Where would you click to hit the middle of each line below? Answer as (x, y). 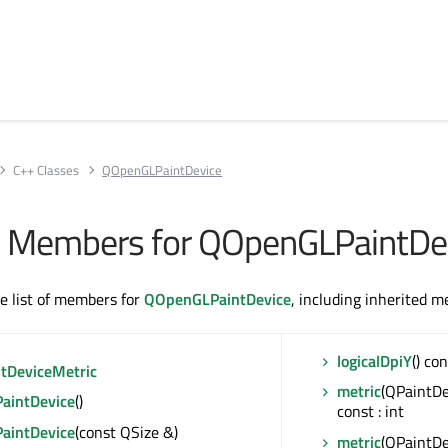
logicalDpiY (374, 361)
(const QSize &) (126, 431)
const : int (370, 411)
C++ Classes (46, 169)
